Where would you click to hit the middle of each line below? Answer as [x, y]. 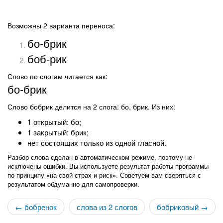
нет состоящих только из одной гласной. [97, 143]
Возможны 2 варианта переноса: [61, 25]
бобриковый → [182, 207]
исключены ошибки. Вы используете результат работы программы [108, 166]
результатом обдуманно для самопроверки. [73, 184]
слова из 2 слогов [107, 207]
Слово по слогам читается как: [57, 76]
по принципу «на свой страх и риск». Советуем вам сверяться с [104, 175]
